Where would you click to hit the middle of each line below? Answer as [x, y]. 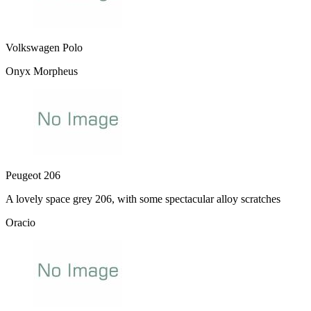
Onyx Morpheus [42, 71]
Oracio [20, 222]
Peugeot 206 [33, 175]
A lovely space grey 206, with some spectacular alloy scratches [143, 199]
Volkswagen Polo [44, 47]
